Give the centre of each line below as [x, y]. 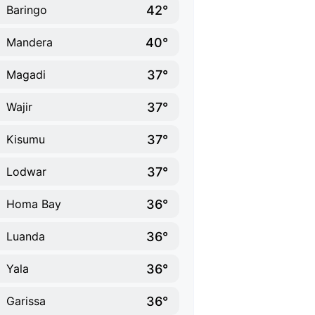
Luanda [26, 236]
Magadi [26, 75]
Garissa [26, 301]
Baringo [27, 10]
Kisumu [26, 139]
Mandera [30, 42]
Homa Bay [34, 204]
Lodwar [26, 172]
